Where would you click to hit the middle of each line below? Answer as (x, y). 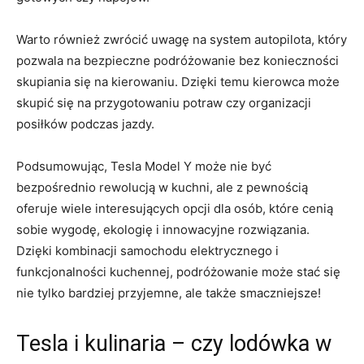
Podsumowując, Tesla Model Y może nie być (144, 166)
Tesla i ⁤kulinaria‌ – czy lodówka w (174, 343)
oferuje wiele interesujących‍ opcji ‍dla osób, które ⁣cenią (175, 208)
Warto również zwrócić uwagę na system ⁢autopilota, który (182, 39)
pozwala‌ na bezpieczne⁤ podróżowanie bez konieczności (178, 60)
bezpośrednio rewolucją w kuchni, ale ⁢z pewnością (162, 187)
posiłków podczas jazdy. (85, 123)
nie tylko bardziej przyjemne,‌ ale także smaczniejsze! (169, 292)
